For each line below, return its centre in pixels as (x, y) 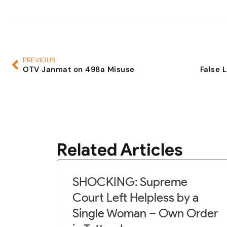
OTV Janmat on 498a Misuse (79, 69)
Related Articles (120, 149)
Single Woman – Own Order (145, 213)
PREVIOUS (39, 60)
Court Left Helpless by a (136, 197)
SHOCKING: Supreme (130, 182)
